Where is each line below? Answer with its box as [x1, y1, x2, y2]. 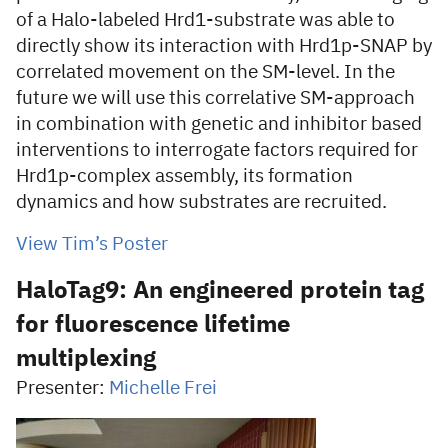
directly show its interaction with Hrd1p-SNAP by [16, 37, 432, 56]
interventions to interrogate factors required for [16, 141, 418, 160]
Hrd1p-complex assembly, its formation [16, 167, 353, 186]
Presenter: [16, 379, 109, 398]
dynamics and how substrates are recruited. [16, 193, 387, 212]
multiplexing [16, 347, 156, 371]
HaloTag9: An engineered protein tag [16, 279, 424, 303]
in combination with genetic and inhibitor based [16, 115, 422, 134]
